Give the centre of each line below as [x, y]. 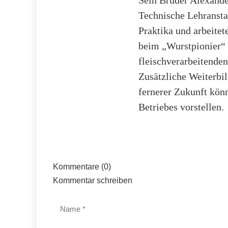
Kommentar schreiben [93, 180]
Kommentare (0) [82, 166]
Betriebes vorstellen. [181, 107]
